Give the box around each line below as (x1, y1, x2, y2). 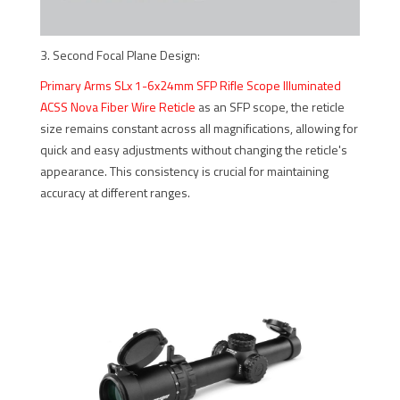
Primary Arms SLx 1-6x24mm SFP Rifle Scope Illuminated (40, 76, 341, 95)
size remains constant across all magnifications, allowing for (40, 119, 358, 137)
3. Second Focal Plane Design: (40, 46, 200, 64)
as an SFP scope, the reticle (198, 97, 345, 116)
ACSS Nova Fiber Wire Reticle (40, 97, 196, 116)
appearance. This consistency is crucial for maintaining (40, 162, 329, 180)
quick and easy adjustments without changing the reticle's (40, 140, 347, 159)
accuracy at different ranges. (40, 183, 190, 202)
